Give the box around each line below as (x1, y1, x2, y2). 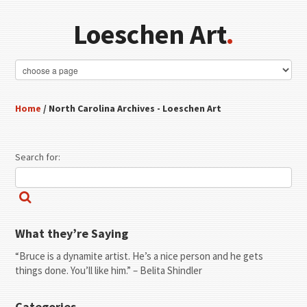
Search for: (15, 151, 61, 163)
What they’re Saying (15, 225, 129, 241)
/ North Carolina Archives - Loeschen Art (41, 102, 222, 114)
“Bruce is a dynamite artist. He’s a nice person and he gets (15, 249, 264, 262)
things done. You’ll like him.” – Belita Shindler (15, 263, 203, 277)
